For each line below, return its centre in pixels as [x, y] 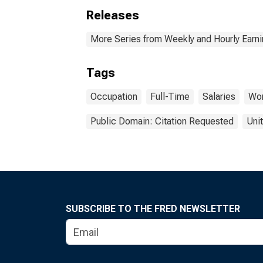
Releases [113, 15]
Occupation [114, 97]
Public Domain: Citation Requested [162, 121]
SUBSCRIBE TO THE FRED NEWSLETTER [153, 209]
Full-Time [170, 97]
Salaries [219, 97]
